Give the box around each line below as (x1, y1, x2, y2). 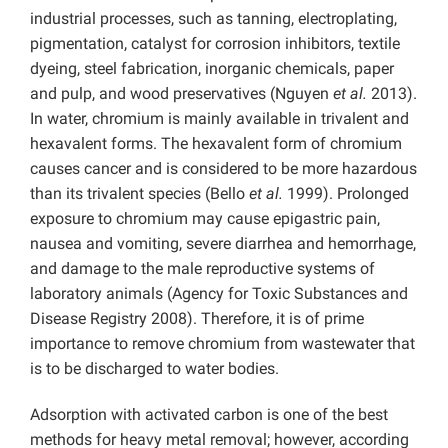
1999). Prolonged (287, 184, 409, 204)
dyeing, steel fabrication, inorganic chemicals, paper (30, 59, 394, 79)
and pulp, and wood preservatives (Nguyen (30, 84, 333, 104)
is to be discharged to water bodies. (30, 359, 279, 379)
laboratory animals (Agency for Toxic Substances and (30, 284, 408, 304)
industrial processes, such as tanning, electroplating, (30, 9, 397, 29)
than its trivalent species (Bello (30, 184, 249, 204)
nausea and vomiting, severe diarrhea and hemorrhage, (30, 234, 416, 254)
